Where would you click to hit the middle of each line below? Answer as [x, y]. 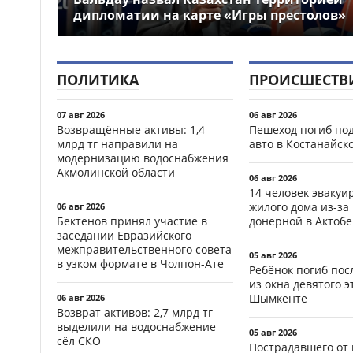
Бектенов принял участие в [132, 221]
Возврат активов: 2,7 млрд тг [135, 312]
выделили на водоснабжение [136, 326]
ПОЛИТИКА [98, 79]
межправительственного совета [144, 249]
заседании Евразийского [124, 235]
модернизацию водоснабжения [143, 158]
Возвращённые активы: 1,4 [131, 129]
